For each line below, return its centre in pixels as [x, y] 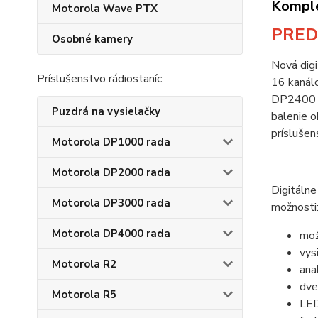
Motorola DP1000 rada [111, 142]
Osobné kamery [92, 39]
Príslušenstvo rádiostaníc [99, 79]
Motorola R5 [84, 295]
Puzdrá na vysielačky [106, 111]
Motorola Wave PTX [105, 9]
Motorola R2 [84, 264]
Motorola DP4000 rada [111, 234]
